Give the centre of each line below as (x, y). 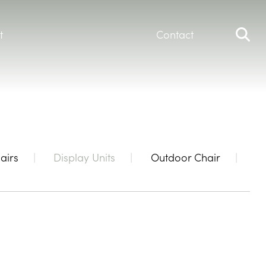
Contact (175, 34)
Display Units (85, 157)
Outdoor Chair (185, 157)
